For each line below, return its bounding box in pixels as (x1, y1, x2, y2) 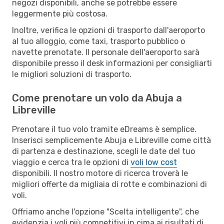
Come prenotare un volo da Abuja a (12, 91, 182, 104)
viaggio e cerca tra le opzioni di (12, 157, 130, 167)
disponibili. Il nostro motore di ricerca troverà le (12, 168, 188, 178)
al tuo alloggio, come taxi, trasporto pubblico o (12, 36, 185, 46)
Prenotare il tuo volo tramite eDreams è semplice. (12, 124, 196, 134)
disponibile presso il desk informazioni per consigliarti (12, 58, 212, 68)
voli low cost (130, 157, 177, 167)
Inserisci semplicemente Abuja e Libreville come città (12, 135, 211, 145)
